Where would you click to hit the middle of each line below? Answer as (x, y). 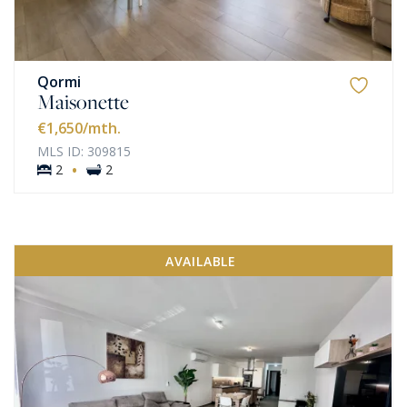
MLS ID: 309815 (84, 151)
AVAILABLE (201, 261)
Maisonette (83, 102)
